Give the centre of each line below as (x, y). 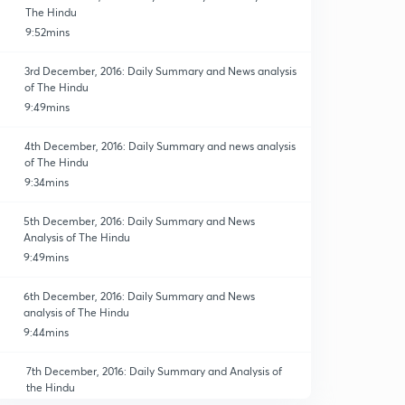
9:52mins (48, 32)
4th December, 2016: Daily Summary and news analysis (160, 146)
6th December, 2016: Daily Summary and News (140, 296)
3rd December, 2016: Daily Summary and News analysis (160, 71)
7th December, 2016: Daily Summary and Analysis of (154, 371)
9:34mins (46, 182)
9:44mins (47, 332)
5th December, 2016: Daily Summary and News (140, 221)
